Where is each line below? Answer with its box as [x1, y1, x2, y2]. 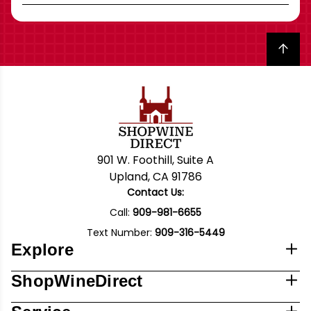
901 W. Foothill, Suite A [97, 152, 214, 169]
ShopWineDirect [11, 271, 143, 291]
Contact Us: [127, 185, 184, 200]
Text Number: [86, 226, 155, 240]
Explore [11, 240, 74, 260]
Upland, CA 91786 [109, 169, 202, 185]
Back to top [282, 40, 302, 56]
